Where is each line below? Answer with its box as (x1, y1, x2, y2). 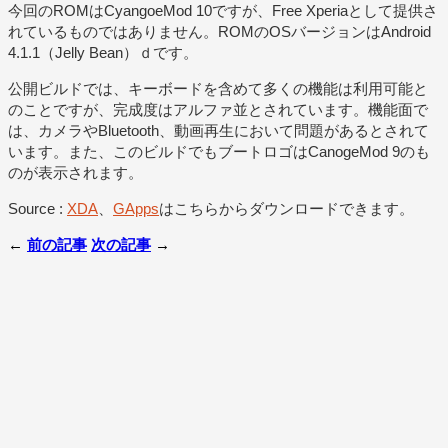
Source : (8, 199, 67, 217)
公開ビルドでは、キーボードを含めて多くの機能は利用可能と (8, 79, 428, 97)
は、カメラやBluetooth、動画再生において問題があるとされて (8, 121, 429, 139)
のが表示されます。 (8, 163, 143, 181)
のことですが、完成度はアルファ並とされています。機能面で (8, 100, 428, 118)
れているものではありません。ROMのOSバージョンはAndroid (8, 22, 431, 40)
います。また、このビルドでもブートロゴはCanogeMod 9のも (8, 142, 430, 160)
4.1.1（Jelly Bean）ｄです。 (8, 43, 198, 61)
